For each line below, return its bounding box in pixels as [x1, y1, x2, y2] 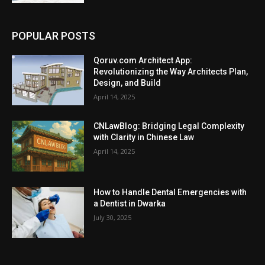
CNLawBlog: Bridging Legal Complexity [93, 121, 245, 131]
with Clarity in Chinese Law [93, 132, 195, 143]
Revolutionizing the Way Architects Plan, [93, 66, 248, 76]
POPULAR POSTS [12, 29, 95, 42]
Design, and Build [93, 77, 161, 88]
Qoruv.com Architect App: [93, 55, 193, 65]
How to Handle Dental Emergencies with [93, 188, 247, 198]
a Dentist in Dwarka [93, 199, 166, 209]
